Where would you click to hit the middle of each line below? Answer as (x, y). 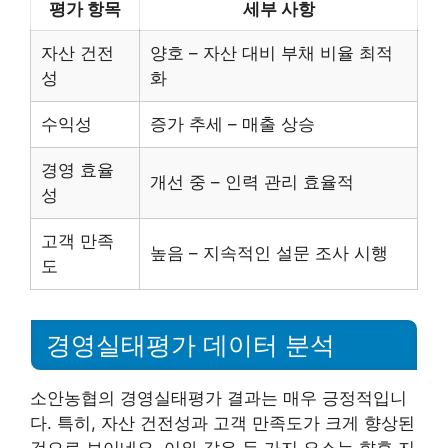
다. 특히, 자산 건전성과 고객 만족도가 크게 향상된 (222, 422)
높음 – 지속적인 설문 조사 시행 (269, 253)
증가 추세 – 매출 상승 (232, 124)
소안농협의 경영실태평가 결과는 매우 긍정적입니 (218, 397)
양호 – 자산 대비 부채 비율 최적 (271, 53)
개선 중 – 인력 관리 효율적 (252, 182)
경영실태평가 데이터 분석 (190, 344)
